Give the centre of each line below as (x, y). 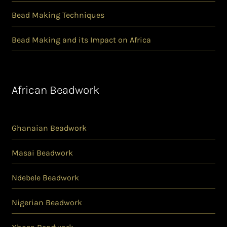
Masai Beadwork (42, 153)
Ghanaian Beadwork (49, 128)
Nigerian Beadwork (47, 203)
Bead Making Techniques (58, 15)
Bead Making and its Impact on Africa (81, 40)
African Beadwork (55, 90)
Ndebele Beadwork (45, 178)
